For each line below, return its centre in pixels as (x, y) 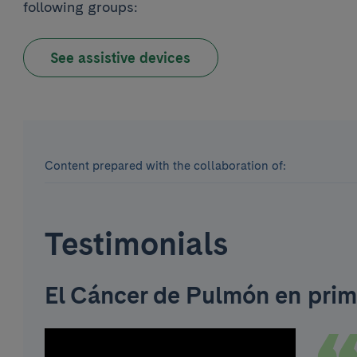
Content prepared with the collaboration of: (165, 165)
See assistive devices (121, 57)
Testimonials (136, 244)
